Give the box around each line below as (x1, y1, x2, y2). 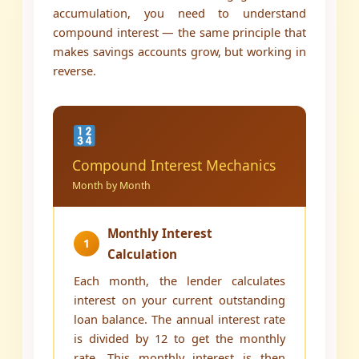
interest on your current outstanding (74, 292, 285, 309)
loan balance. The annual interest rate (74, 311, 285, 328)
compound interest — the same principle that (53, 24, 306, 41)
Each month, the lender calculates (74, 272, 285, 289)
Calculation (107, 246, 178, 263)
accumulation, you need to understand (53, 5, 306, 22)
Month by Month (72, 179, 151, 193)
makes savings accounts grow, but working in (53, 43, 306, 60)
